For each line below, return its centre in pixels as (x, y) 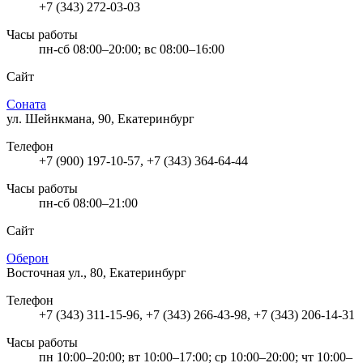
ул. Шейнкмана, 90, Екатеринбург (100, 118)
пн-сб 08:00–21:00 (88, 203)
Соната (26, 104)
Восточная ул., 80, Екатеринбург (96, 272)
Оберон (28, 258)
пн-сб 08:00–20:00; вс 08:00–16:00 (132, 49)
